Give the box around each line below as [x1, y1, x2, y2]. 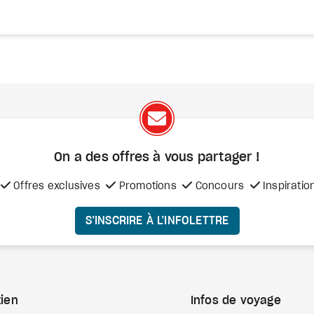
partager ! [197, 151, 260, 165]
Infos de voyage [190, 295, 281, 307]
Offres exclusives [11, 182, 100, 192]
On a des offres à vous [54, 151, 198, 165]
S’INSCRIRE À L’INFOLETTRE [85, 214, 229, 226]
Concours [192, 182, 247, 192]
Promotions [116, 182, 177, 192]
